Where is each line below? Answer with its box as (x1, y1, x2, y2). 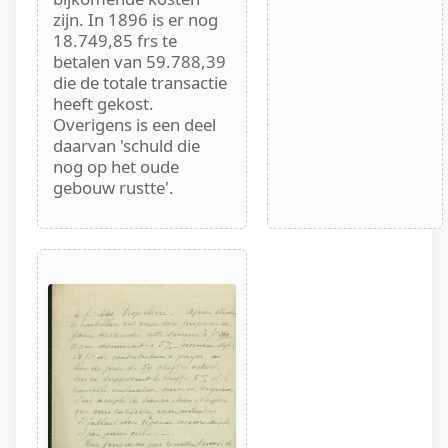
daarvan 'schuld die (53, 134, 200, 158)
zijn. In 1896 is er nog (53, 8, 218, 32)
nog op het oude (53, 155, 179, 179)
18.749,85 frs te (53, 29, 177, 53)
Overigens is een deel (53, 113, 216, 137)
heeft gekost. (53, 92, 154, 116)
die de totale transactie (53, 71, 227, 95)
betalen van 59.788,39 (53, 50, 226, 74)
